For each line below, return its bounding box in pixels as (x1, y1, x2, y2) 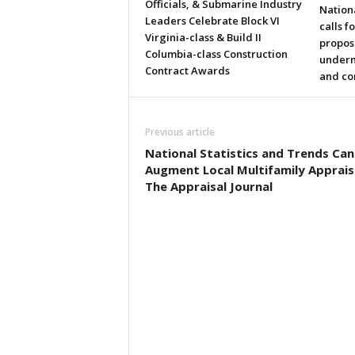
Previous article (144, 125, 215, 139)
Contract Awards (144, 63, 230, 78)
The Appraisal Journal (144, 178, 273, 194)
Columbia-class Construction (144, 47, 288, 61)
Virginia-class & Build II (144, 30, 261, 44)
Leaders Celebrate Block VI (144, 13, 280, 28)
